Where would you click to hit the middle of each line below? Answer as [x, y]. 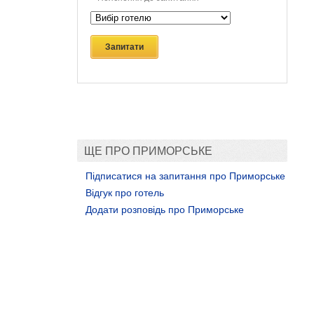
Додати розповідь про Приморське [164, 210]
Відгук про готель [124, 193]
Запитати [124, 47]
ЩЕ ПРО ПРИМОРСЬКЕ [148, 151]
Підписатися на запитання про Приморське [185, 176]
